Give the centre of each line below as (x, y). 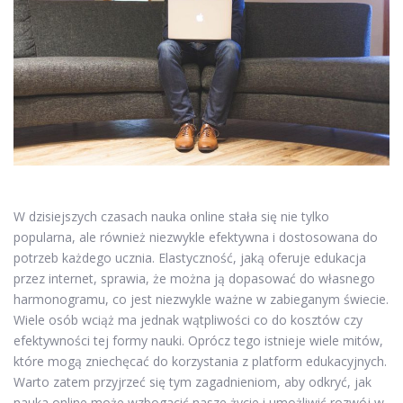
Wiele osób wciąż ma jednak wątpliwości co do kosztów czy (188, 319)
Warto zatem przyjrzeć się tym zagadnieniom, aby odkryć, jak (193, 381)
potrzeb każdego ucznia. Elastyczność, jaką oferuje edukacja (190, 257)
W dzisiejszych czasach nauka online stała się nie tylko (171, 216)
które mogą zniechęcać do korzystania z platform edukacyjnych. (200, 361)
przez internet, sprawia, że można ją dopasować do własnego (194, 278)
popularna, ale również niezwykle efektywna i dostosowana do (196, 237)
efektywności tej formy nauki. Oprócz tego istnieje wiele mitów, (198, 340)
